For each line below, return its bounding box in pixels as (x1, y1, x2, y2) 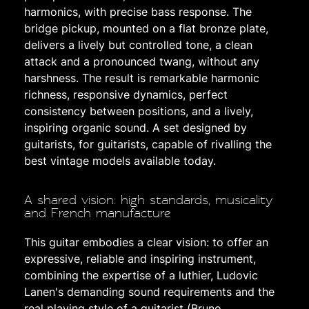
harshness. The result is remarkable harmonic (24, 70, 259, 85)
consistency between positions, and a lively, (24, 103, 253, 118)
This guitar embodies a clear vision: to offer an (24, 235, 268, 249)
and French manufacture (24, 205, 171, 221)
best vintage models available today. (24, 153, 216, 168)
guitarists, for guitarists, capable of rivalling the (24, 137, 272, 151)
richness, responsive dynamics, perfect (24, 87, 228, 101)
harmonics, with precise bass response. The (24, 4, 252, 19)
